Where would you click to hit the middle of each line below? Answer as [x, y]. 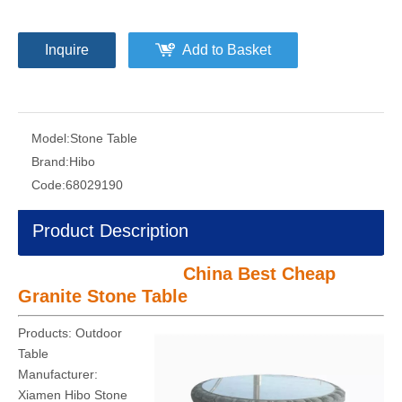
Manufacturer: [58, 374]
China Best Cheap [257, 274]
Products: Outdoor [70, 333]
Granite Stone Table [103, 296]
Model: [51, 138]
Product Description [110, 231]
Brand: [50, 162]
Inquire [67, 50]
